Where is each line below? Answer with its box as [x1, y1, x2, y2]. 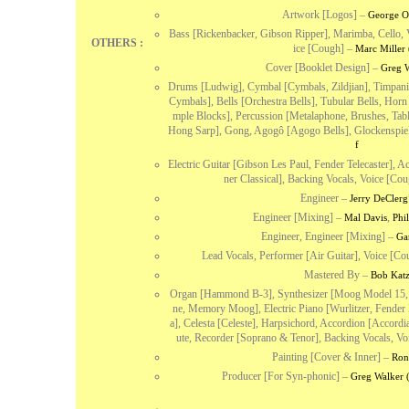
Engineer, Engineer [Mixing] [261, 230, 385, 243]
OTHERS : [90, 37, 143, 49]
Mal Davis [344, 212, 387, 223]
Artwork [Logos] [281, 8, 357, 21]
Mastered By [304, 268, 360, 281]
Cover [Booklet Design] [265, 61, 370, 74]
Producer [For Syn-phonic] [221, 370, 340, 383]
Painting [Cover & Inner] [271, 351, 381, 363]
